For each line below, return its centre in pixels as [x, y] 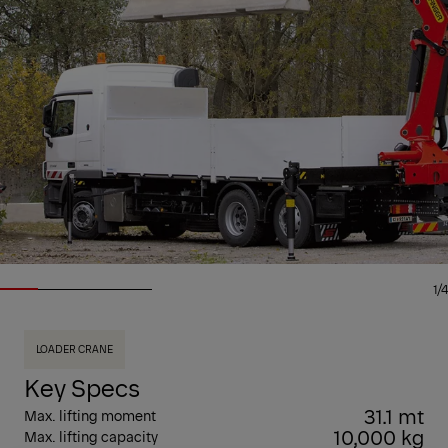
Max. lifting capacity [91, 436]
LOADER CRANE [74, 349]
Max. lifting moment [90, 415]
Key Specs [82, 386]
